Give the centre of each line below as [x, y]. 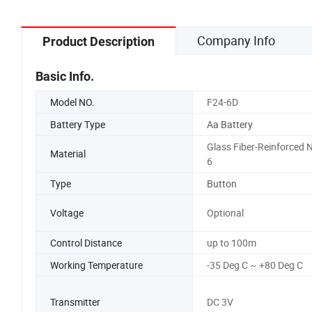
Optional [225, 213]
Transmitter [75, 302]
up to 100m [231, 242]
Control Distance [86, 242]
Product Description [99, 41]
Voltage [67, 213]
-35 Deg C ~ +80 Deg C [255, 265]
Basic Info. [65, 76]
